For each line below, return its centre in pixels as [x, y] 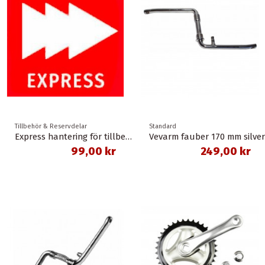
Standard [163, 127]
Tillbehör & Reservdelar [51, 127]
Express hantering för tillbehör [128, 137]
